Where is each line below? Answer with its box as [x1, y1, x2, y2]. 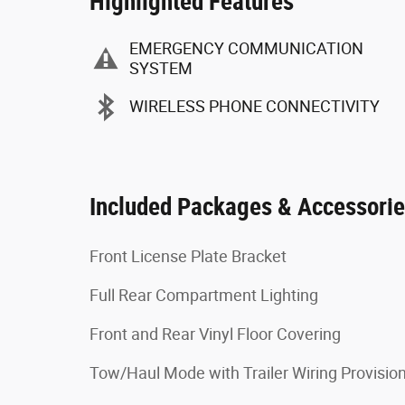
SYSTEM [129, 59, 193, 78]
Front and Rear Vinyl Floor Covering [89, 324, 341, 344]
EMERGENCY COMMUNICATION [129, 39, 363, 58]
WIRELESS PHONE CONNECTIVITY [129, 97, 380, 116]
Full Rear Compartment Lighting [89, 285, 318, 305]
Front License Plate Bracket [89, 246, 287, 266]
